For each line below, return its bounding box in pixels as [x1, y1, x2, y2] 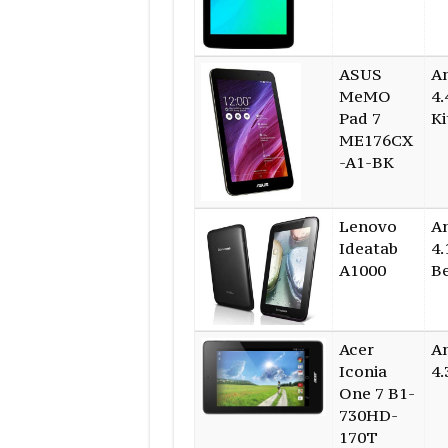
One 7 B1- [338, 383, 415, 404]
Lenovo [338, 216, 397, 237]
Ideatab [338, 238, 398, 259]
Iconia [338, 361, 387, 382]
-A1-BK [338, 152, 394, 173]
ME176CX [338, 130, 413, 151]
